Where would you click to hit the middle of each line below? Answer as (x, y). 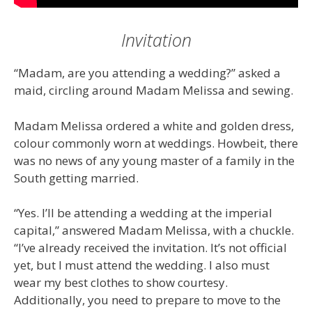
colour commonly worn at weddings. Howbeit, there (156, 143)
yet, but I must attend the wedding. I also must (142, 265)
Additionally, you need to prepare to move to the (147, 300)
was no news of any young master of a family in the (154, 160)
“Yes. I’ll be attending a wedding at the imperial (143, 213)
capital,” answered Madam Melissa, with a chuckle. (154, 231)
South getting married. (76, 178)
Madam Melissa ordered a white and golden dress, (154, 125)
